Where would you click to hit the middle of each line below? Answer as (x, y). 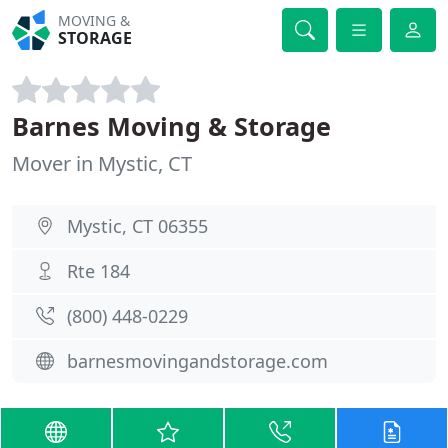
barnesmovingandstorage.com (197, 361)
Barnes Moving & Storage (171, 126)
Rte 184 (98, 271)
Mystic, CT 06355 (137, 226)
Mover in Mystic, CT (102, 163)
